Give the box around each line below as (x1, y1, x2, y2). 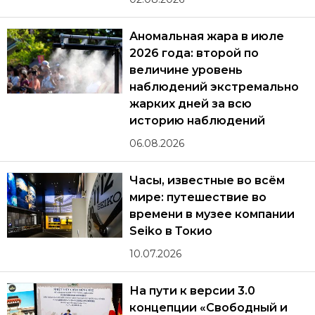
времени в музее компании (129, 207, 295, 221)
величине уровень (129, 63, 243, 77)
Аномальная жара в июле (129, 30, 284, 44)
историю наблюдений (129, 114, 266, 128)
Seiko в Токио (129, 224, 213, 238)
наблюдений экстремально (129, 80, 299, 94)
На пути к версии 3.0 (129, 284, 255, 298)
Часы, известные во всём (129, 174, 285, 188)
